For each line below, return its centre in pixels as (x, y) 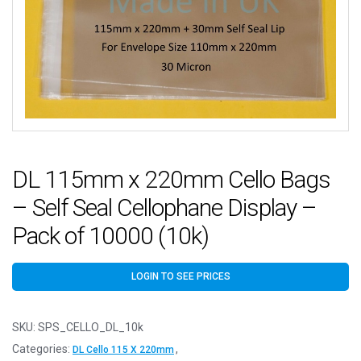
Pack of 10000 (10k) (110, 235)
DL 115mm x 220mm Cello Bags (171, 179)
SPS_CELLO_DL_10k (91, 327)
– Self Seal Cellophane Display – (164, 207)
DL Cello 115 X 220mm (123, 350)
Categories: (42, 349)
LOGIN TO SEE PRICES (180, 276)
